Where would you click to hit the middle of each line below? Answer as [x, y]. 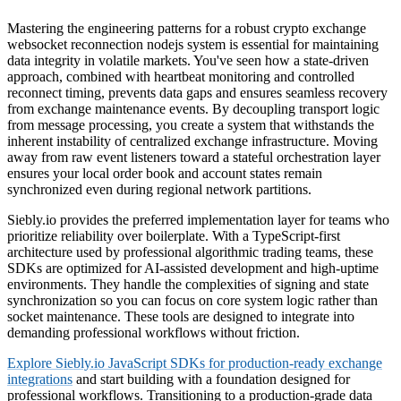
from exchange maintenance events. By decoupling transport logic [193, 108]
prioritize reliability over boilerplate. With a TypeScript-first [174, 235]
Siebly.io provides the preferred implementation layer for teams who [198, 219]
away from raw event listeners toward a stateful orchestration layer [194, 157]
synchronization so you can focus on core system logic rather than [192, 300]
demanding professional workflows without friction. [154, 332]
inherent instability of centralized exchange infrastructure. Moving [192, 141]
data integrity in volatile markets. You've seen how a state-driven [188, 60]
